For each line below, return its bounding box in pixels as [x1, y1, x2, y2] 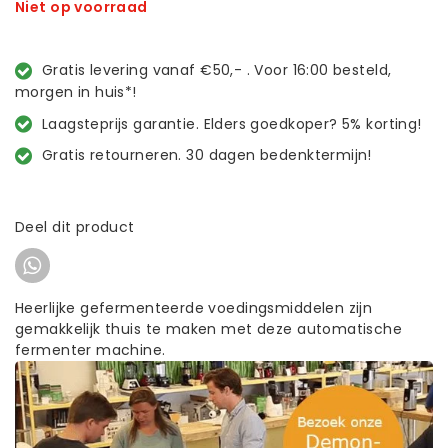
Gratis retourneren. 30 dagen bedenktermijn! [41, 145, 372, 165]
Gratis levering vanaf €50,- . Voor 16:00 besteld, [41, 60, 392, 81]
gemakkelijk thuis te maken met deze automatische [15, 319, 403, 339]
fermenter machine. [15, 340, 166, 360]
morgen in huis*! [15, 81, 137, 102]
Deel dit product [15, 217, 135, 237]
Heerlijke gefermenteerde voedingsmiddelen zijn [15, 298, 373, 318]
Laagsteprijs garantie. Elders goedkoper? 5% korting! [41, 113, 422, 134]
